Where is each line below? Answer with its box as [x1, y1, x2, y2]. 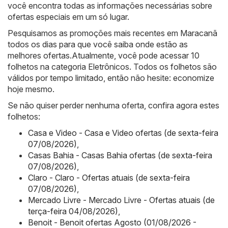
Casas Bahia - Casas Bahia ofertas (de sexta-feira [28, 150, 212, 161]
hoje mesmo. [8, 84, 54, 95]
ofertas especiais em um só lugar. [8, 12, 129, 22]
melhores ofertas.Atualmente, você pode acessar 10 [8, 50, 199, 61]
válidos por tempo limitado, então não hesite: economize [8, 73, 214, 83]
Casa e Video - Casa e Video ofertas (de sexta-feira [28, 128, 218, 138]
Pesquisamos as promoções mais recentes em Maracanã [8, 28, 217, 39]
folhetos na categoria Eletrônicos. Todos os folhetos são [8, 62, 217, 72]
